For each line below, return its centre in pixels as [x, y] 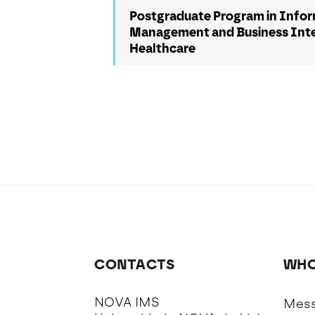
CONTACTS [135, 264]
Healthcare [163, 48]
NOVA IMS [127, 302]
